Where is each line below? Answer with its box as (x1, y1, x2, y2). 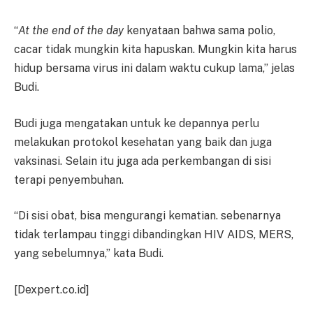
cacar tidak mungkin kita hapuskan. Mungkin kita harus (14, 43, 297, 57)
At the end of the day (18, 24, 124, 38)
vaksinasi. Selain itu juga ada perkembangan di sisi (14, 154, 271, 168)
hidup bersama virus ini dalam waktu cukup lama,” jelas (14, 61, 295, 75)
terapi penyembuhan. (14, 173, 124, 187)
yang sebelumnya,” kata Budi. (14, 247, 163, 261)
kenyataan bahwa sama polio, (124, 24, 275, 38)
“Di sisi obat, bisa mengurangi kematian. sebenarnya (14, 209, 281, 223)
